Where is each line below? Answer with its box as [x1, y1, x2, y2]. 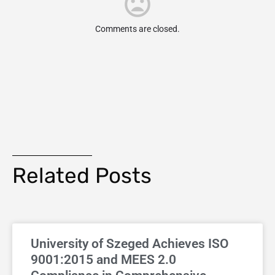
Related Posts [12, 163, 152, 189]
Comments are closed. [95, 24, 180, 34]
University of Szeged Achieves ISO [31, 236, 228, 252]
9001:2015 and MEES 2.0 [31, 252, 176, 268]
